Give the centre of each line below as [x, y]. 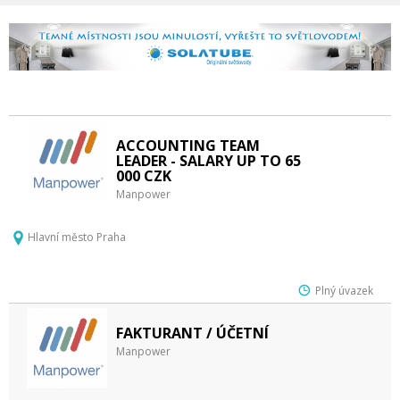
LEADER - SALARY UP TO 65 [208, 161]
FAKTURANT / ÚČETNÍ [192, 333]
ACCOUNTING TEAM [188, 146]
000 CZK [144, 176]
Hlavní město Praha [77, 237]
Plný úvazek [344, 291]
